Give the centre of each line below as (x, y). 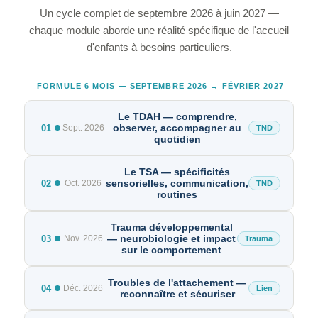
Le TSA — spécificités (177, 172)
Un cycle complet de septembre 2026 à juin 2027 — (159, 13)
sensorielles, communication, (177, 183)
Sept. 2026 (83, 128)
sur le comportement (171, 250)
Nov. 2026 (83, 238)
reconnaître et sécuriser (177, 294)
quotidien (177, 139)
